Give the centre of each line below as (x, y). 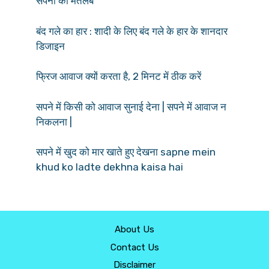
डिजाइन (55, 46)
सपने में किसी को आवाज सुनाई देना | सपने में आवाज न (131, 107)
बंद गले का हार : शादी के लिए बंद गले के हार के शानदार (132, 31)
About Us (134, 230)
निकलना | (55, 122)
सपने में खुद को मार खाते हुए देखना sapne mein (126, 152)
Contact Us (134, 247)
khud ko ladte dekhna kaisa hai (110, 167)
